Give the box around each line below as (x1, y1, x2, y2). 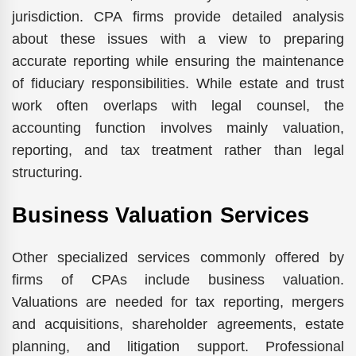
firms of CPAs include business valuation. (12, 272, 344, 288)
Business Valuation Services (12, 203, 309, 228)
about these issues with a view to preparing (12, 30, 344, 47)
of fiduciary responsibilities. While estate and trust (12, 75, 344, 91)
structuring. (12, 164, 83, 180)
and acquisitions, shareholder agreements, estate (12, 316, 344, 333)
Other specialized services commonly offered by (12, 250, 344, 266)
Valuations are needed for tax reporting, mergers (12, 294, 344, 311)
